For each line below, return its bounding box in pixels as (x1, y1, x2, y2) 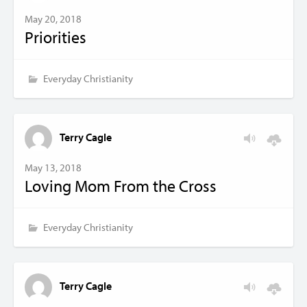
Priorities (25, 26, 86, 47)
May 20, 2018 (25, 12, 82, 25)
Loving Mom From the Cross (25, 175, 217, 196)
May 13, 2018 (25, 160, 82, 174)
